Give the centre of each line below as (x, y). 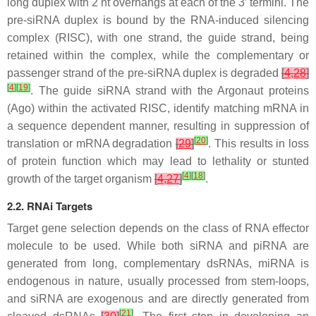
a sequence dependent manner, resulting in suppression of (158, 126)
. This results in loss (259, 143)
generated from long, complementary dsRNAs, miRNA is (158, 263)
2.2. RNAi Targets (50, 206)
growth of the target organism (81, 178)
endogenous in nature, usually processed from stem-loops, (158, 281)
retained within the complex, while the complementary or (158, 55)
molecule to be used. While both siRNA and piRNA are (158, 245)
